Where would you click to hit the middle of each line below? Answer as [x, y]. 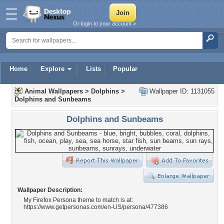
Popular [125, 69]
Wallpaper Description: [50, 190]
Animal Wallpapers [54, 91]
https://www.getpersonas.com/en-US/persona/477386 [96, 207]
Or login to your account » [104, 23]
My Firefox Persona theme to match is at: [78, 200]
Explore [52, 69]
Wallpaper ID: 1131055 [181, 91]
